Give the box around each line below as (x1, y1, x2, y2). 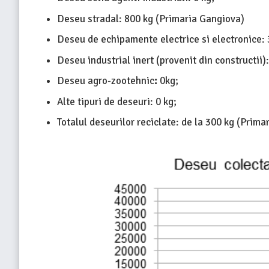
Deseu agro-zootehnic (56, 74, 154, 88)
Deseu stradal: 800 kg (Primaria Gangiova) (56, 12, 244, 25)
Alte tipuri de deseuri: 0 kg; (56, 95, 177, 108)
